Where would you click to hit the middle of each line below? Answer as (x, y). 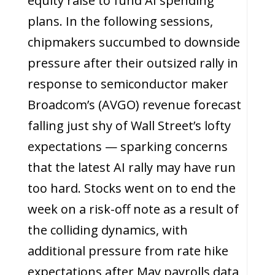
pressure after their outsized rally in (133, 63)
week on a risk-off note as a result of (133, 209)
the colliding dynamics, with (107, 230)
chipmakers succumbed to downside (134, 42)
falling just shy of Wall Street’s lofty (129, 126)
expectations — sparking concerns (127, 146)
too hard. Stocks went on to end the (131, 188)
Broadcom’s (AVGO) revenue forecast (134, 105)
